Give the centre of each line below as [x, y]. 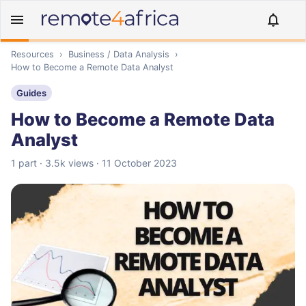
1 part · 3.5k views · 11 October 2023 [94, 163]
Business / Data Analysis [119, 54]
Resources [32, 54]
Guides [31, 93]
